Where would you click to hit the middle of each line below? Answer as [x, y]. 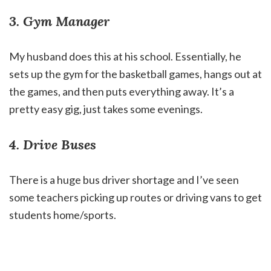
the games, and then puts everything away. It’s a [122, 92]
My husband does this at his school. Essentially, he [125, 57]
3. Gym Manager [59, 21]
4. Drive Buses [53, 145]
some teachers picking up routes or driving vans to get [135, 198]
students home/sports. [64, 215]
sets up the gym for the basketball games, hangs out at [135, 74]
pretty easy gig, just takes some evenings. [107, 109]
